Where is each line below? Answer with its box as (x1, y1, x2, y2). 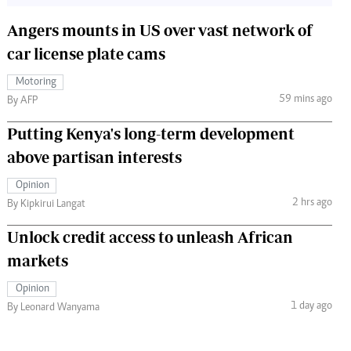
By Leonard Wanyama (7, 302, 100, 313)
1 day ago (290, 301, 332, 313)
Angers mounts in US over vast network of (7, 20, 313, 39)
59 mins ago (278, 94, 332, 106)
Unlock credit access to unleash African (7, 227, 293, 246)
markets (7, 251, 68, 270)
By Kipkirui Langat (7, 198, 85, 210)
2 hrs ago (291, 197, 332, 209)
